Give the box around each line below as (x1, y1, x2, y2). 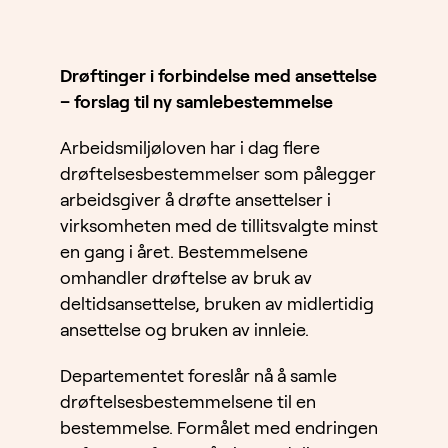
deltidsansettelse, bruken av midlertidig (60, 294, 374, 315)
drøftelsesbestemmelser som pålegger (60, 164, 376, 185)
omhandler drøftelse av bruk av (60, 268, 312, 289)
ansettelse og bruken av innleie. (60, 320, 309, 341)
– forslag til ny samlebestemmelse (60, 92, 333, 113)
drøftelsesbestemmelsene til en (60, 392, 316, 413)
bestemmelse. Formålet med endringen (60, 418, 378, 439)
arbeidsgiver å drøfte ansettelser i (60, 190, 331, 211)
